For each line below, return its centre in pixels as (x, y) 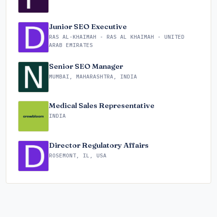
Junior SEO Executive (88, 26)
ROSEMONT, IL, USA (78, 155)
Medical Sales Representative (102, 106)
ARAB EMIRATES (71, 45)
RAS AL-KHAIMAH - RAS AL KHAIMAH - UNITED (117, 37)
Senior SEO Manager (86, 66)
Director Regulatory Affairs (99, 145)
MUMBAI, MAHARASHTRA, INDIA (93, 76)
